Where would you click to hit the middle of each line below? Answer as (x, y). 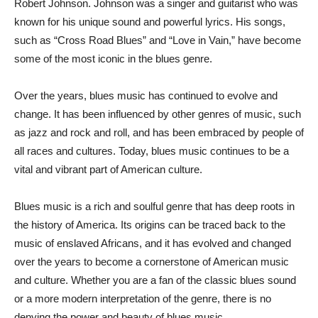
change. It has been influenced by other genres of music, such (158, 114)
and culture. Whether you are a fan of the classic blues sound (155, 280)
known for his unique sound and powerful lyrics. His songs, (150, 21)
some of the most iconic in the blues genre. (113, 58)
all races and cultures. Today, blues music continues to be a (152, 150)
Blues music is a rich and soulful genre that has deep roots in (154, 206)
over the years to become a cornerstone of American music (152, 261)
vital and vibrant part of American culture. (108, 169)
